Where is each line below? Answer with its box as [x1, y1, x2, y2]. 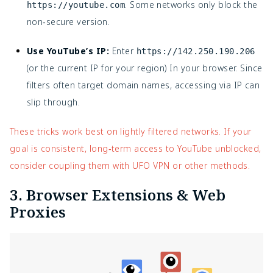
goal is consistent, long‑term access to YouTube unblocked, [10, 143, 261, 155]
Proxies [10, 202, 66, 222]
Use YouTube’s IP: [27, 45, 110, 57]
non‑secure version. [27, 16, 110, 28]
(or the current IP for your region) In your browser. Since [27, 62, 263, 74]
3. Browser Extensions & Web [10, 185, 225, 205]
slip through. [27, 96, 80, 108]
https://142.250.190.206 [136, 46, 255, 57]
